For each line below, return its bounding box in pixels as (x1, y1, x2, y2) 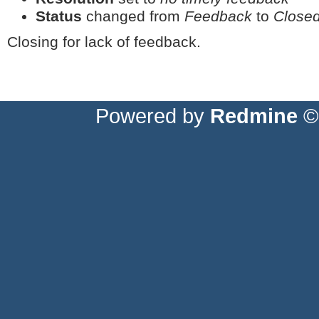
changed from (82, 7, 184, 25)
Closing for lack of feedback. (7, 33, 201, 51)
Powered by (95, 104, 210, 127)
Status (36, 7, 82, 25)
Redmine (209, 104, 298, 127)
